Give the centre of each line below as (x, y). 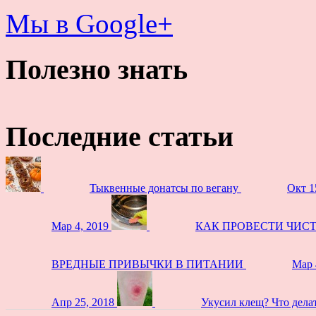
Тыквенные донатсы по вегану (164, 188)
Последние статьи (120, 137)
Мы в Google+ (89, 23)
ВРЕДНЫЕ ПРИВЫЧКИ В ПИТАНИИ (147, 265)
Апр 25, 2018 (83, 303)
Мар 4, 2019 (80, 226)
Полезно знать (97, 69)
